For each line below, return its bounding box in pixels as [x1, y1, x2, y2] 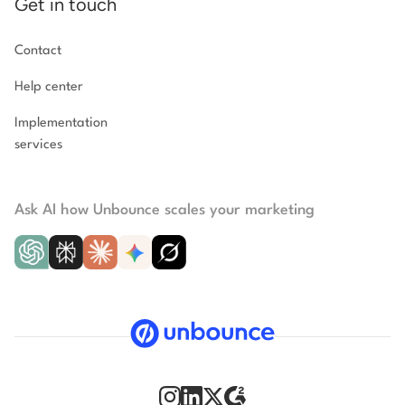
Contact [14, 44, 61, 59]
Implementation [14, 117, 108, 131]
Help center [14, 80, 83, 95]
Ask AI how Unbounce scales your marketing [14, 202, 315, 219]
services [14, 138, 62, 153]
